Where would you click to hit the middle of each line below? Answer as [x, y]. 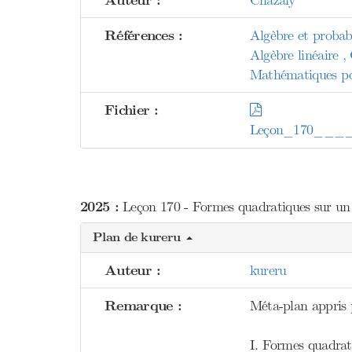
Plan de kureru [139, 237]
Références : [144, 36]
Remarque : [143, 306]
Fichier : [132, 110]
